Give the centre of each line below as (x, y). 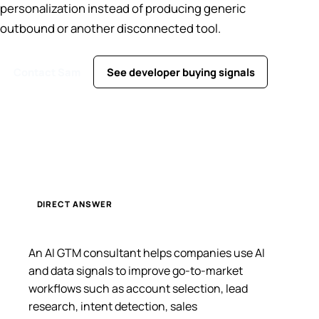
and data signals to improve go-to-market (136, 271)
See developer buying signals (181, 72)
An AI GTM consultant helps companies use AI (147, 253)
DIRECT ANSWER (74, 204)
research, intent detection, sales (113, 307)
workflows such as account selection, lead (138, 289)
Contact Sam (47, 72)
